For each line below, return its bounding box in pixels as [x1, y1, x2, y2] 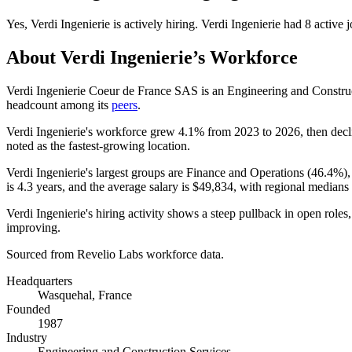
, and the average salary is [62, 179, 192, 193]
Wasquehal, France [38, 288, 132, 302]
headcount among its [6, 97, 112, 112]
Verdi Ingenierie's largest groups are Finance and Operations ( [6, 165, 311, 179]
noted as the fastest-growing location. [6, 138, 190, 152]
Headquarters [6, 273, 72, 288]
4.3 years [17, 179, 62, 193]
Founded [6, 302, 50, 316]
